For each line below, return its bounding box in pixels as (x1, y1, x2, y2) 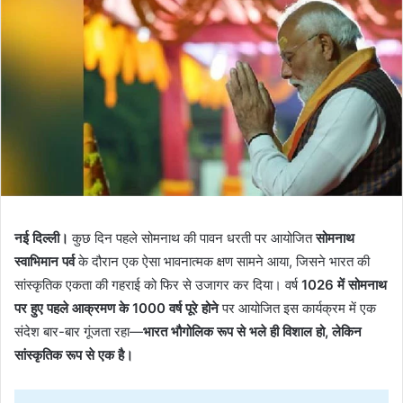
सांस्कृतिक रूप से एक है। (14, 345, 133, 363)
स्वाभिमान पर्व (14, 252, 75, 270)
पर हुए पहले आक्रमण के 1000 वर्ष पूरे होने (14, 299, 219, 317)
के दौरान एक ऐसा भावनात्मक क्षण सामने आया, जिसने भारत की (75, 252, 370, 270)
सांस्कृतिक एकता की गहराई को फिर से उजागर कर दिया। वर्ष (14, 275, 301, 293)
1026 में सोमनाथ (301, 275, 387, 293)
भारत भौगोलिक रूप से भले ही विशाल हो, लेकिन (143, 322, 362, 340)
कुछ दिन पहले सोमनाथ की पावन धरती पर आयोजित (68, 228, 316, 246)
